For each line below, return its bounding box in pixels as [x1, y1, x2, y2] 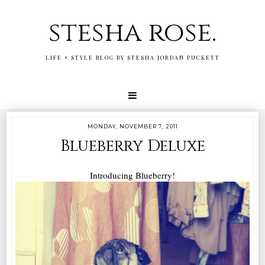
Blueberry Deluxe [60, 135, 205, 157]
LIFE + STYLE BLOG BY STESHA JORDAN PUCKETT [45, 53, 220, 61]
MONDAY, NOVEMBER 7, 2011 [87, 122, 178, 130]
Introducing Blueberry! [90, 169, 175, 181]
